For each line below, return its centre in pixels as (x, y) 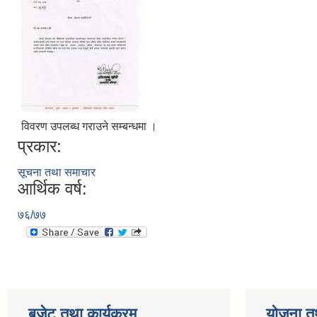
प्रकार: (40, 146)
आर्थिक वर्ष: (52, 188)
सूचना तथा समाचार (57, 172)
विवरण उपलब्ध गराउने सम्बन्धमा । (89, 126)
